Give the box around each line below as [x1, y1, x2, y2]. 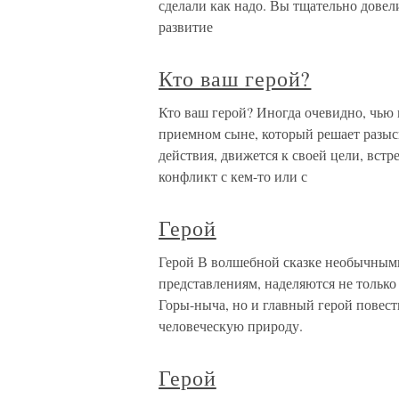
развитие [159, 17, 213, 36]
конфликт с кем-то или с [159, 167, 307, 185]
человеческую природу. [159, 316, 303, 335]
